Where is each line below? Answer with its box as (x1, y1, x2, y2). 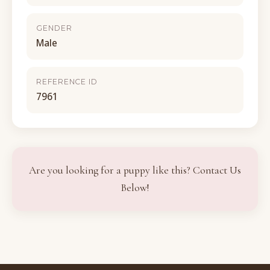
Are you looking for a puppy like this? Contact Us (29, 164, 241, 177)
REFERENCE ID (36, 77, 98, 86)
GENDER (36, 24, 72, 33)
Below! (121, 181, 149, 194)
